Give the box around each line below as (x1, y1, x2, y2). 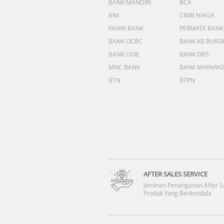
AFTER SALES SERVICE (143, 169, 207, 178)
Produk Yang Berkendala (143, 189, 211, 197)
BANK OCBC (108, 37, 142, 45)
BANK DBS (179, 50, 209, 58)
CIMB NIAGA (179, 11, 214, 19)
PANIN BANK (108, 24, 143, 32)
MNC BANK (108, 63, 140, 71)
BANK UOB (108, 50, 139, 58)
